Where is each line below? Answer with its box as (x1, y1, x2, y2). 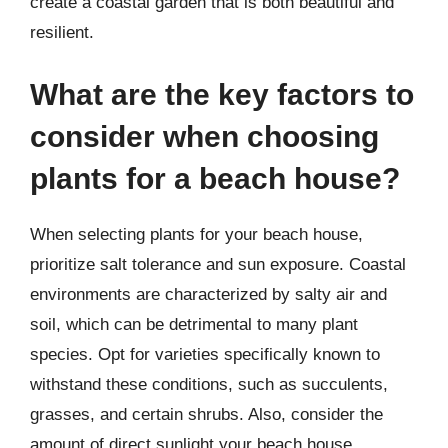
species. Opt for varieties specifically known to (30, 344, 380, 364)
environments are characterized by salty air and (30, 284, 387, 304)
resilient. (30, 23, 94, 42)
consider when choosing (30, 119, 379, 153)
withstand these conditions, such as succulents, (30, 374, 388, 394)
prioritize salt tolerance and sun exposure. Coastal (30, 254, 406, 274)
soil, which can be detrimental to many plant (30, 314, 358, 334)
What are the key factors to (30, 77, 414, 111)
